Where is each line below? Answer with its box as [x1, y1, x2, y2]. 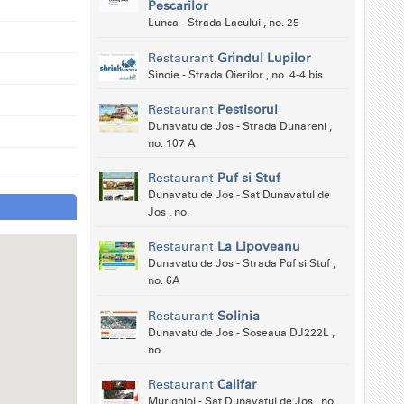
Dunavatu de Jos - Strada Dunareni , [147, 119, 332, 133]
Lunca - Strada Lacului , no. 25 [147, 16, 299, 30]
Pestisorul [216, 101, 278, 117]
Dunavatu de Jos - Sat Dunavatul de [147, 188, 330, 202]
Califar [216, 377, 256, 393]
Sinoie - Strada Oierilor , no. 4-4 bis [147, 68, 323, 81]
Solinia [216, 308, 260, 324]
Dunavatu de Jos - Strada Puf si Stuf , [147, 257, 335, 271]
